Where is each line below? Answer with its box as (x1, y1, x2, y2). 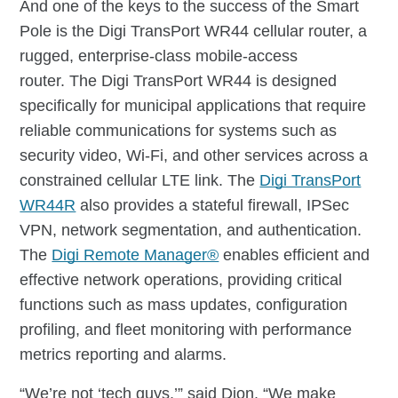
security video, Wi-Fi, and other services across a (20, 147, 369, 165)
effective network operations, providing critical (20, 271, 343, 290)
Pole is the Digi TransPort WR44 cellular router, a (20, 22, 368, 41)
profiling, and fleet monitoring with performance (20, 321, 353, 339)
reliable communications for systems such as (20, 122, 338, 140)
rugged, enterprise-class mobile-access (20, 47, 298, 66)
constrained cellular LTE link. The (20, 171, 260, 190)
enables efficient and (219, 246, 370, 265)
